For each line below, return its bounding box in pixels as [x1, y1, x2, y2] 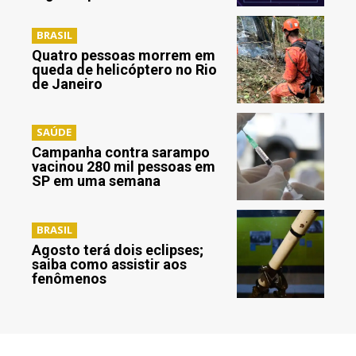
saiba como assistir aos [32, 255, 187, 273]
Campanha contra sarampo [32, 144, 210, 161]
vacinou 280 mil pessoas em [32, 158, 215, 176]
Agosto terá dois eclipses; [32, 241, 203, 258]
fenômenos [32, 269, 106, 287]
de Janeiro [32, 75, 103, 92]
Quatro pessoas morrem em [32, 46, 215, 64]
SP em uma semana [32, 172, 161, 190]
